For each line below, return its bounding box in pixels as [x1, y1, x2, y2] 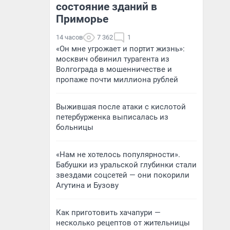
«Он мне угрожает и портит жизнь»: [56, 44, 185, 53]
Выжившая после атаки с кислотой [56, 102, 186, 111]
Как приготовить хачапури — [56, 208, 161, 217]
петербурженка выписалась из [56, 112, 168, 122]
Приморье [56, 13, 108, 25]
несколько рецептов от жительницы [56, 218, 190, 227]
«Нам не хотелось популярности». [56, 150, 180, 159]
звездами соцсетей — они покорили [56, 170, 189, 180]
